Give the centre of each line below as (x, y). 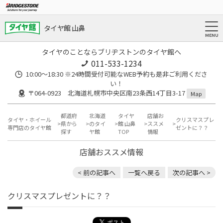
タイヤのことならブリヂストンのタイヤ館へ (111, 52)
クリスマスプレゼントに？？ (59, 196)
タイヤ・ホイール (29, 120)
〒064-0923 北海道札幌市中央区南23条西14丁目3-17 (107, 93)
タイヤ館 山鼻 (64, 28)
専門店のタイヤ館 (29, 128)
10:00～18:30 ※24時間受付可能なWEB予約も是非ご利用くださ (116, 74)
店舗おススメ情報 (111, 152)
